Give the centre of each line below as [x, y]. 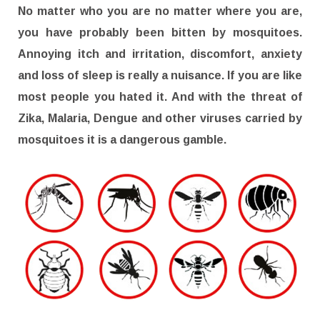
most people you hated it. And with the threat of [160, 97]
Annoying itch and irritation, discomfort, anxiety [160, 54]
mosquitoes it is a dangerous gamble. [122, 140]
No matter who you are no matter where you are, [160, 11]
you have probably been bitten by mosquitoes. [160, 32]
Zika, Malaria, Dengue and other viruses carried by [160, 118]
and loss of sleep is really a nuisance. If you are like [160, 75]
